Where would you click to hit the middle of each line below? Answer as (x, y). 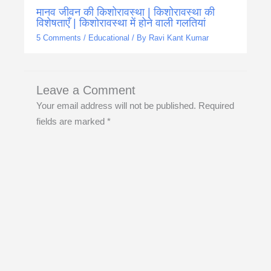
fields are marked (72, 122)
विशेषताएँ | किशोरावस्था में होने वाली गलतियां (121, 22)
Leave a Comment (86, 90)
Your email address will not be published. (116, 106)
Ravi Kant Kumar (179, 38)
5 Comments (59, 38)
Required (216, 106)
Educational (109, 38)
